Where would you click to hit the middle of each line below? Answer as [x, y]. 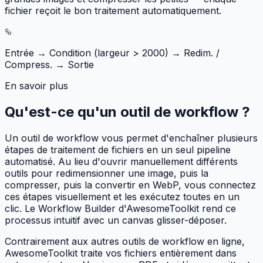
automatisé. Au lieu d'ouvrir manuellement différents [121, 161]
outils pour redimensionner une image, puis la [107, 173]
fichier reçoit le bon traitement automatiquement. [113, 10]
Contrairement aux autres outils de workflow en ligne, [125, 241]
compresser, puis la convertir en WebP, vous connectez [130, 185]
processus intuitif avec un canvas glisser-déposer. [116, 220]
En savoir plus [36, 85]
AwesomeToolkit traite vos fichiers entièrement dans [121, 253]
